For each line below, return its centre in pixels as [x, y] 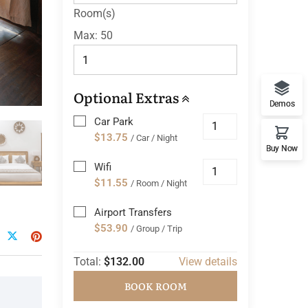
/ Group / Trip [156, 229]
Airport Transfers [133, 212]
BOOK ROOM [155, 286]
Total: [89, 262]
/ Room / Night [159, 183]
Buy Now [282, 148]
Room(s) [95, 13]
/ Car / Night [154, 138]
